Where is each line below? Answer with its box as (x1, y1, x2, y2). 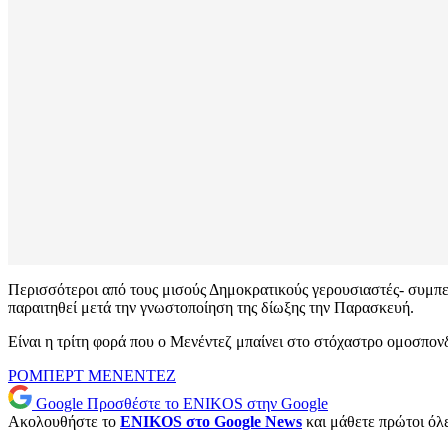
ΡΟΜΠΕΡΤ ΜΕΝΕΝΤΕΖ (8, 367, 176, 385)
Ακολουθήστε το (8, 413, 120, 431)
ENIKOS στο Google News (120, 413, 302, 431)
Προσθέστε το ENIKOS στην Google (87, 395, 328, 413)
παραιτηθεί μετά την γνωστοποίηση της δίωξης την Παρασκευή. (8, 299, 414, 317)
